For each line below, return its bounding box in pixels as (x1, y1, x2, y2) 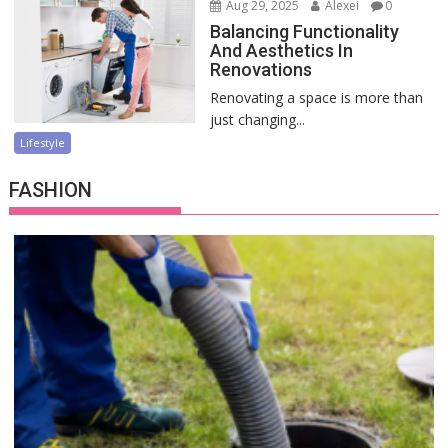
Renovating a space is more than (209, 87, 423, 107)
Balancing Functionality (209, 20, 399, 42)
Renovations (209, 58, 312, 80)
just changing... (209, 109, 305, 129)
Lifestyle (20, 134, 66, 150)
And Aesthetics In (209, 39, 353, 61)
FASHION (9, 177, 93, 202)
